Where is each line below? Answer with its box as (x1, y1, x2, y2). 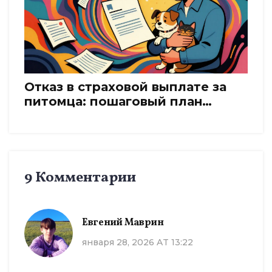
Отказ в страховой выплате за (24, 80, 226, 95)
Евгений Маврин (82, 216, 164, 229)
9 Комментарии (24, 168, 136, 189)
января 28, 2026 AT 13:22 (82, 236, 193, 248)
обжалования (24, 109, 116, 124)
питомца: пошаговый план (24, 94, 202, 109)
